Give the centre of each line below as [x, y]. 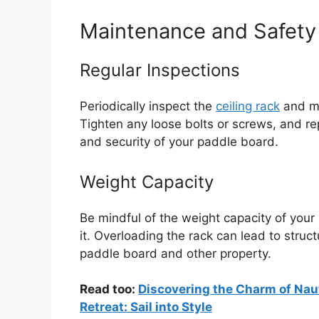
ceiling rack [248, 106]
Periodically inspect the [148, 106]
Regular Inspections [160, 70]
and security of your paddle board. [179, 142]
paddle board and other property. [176, 253]
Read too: [109, 289]
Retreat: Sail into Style [146, 307]
